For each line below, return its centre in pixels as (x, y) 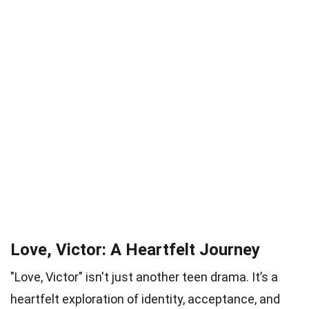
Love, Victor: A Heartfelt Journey (135, 249)
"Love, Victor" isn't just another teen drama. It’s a (144, 277)
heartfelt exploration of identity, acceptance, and (145, 299)
